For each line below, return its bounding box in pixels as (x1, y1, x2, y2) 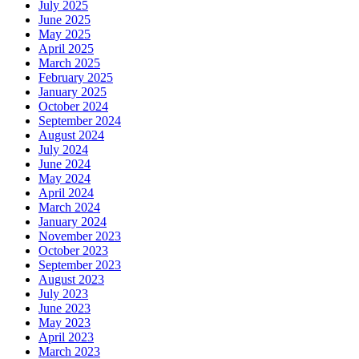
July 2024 (38, 143, 88, 157)
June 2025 (38, 13, 91, 27)
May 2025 (38, 27, 91, 42)
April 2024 (38, 186, 94, 200)
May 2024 (38, 171, 91, 186)
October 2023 (38, 244, 108, 258)
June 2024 (38, 157, 91, 171)
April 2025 (38, 42, 94, 56)
